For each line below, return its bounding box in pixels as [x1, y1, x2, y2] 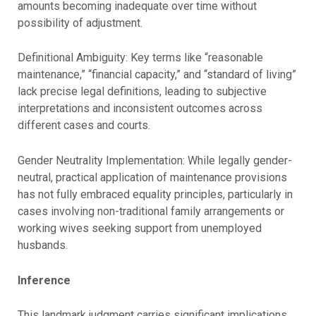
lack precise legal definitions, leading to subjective [17, 85, 267, 99]
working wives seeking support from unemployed [17, 221, 262, 235]
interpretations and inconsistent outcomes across [17, 102, 262, 116]
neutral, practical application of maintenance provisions [17, 171, 287, 184]
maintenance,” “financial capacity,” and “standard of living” [17, 68, 296, 82]
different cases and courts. [17, 119, 150, 133]
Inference [17, 273, 71, 287]
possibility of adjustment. [17, 16, 142, 30]
